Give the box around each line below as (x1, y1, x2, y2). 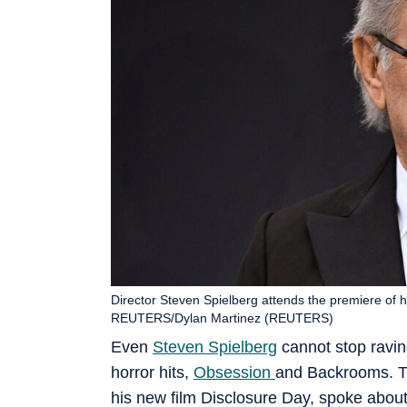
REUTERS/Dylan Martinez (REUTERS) (111, 310, 333, 325)
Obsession (194, 362, 275, 382)
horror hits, (111, 362, 194, 382)
